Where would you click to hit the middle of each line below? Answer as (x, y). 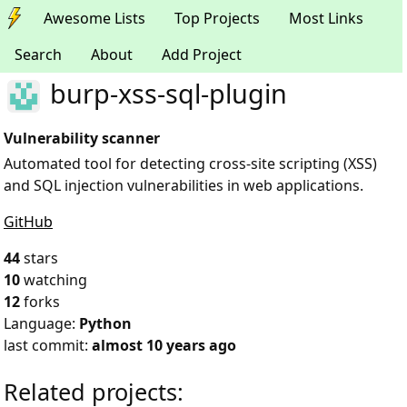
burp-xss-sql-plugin (165, 93)
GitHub (28, 222)
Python (105, 323)
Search (38, 55)
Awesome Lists (94, 18)
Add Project (202, 55)
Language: (41, 323)
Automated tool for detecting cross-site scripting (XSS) (190, 164)
